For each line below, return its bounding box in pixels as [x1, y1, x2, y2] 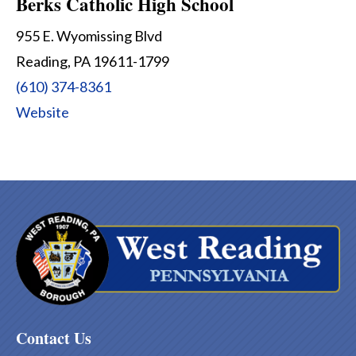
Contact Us [16, 327, 91, 350]
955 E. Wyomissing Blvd [16, 27, 162, 45]
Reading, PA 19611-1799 [16, 52, 169, 71]
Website [16, 103, 69, 122]
